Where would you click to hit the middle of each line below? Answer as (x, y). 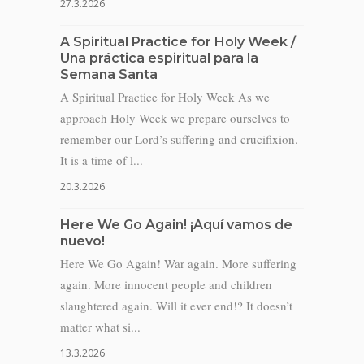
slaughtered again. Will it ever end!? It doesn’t (176, 305)
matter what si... (100, 327)
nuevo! (82, 241)
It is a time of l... (102, 160)
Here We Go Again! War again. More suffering (178, 263)
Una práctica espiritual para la (159, 58)
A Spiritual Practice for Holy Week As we (165, 97)
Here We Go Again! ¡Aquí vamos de (176, 225)
